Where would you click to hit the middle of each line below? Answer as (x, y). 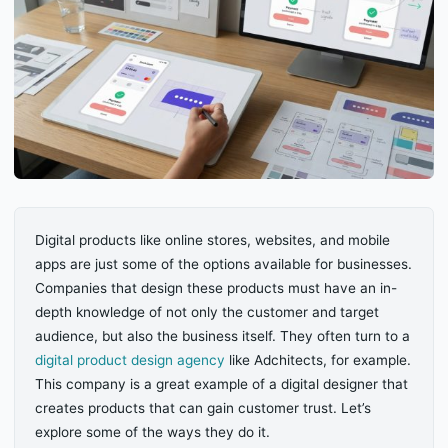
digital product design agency (130, 360)
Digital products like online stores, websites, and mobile (213, 240)
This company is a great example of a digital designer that (222, 384)
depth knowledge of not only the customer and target (207, 312)
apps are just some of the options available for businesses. (224, 264)
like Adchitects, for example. (318, 360)
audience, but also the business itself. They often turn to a (223, 336)
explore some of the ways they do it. (153, 432)
